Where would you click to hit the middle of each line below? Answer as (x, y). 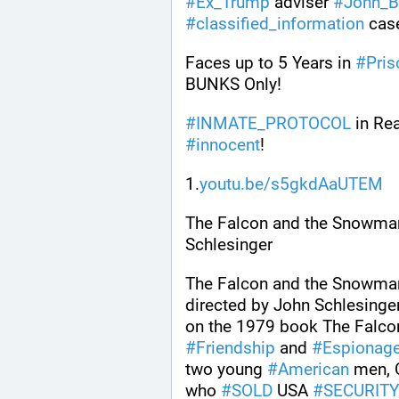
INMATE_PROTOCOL (273, 123)
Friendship (236, 347)
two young (226, 369)
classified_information (280, 23)
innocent (228, 144)
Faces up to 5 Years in (270, 62)
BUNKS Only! (236, 84)
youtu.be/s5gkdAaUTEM (291, 183)
